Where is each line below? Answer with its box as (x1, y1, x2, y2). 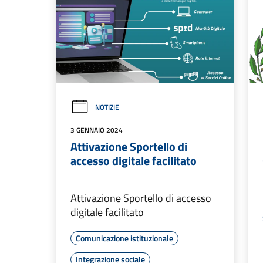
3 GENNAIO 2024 (70, 124, 123, 136)
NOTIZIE (95, 102, 119, 113)
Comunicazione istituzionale (76, 232, 173, 245)
